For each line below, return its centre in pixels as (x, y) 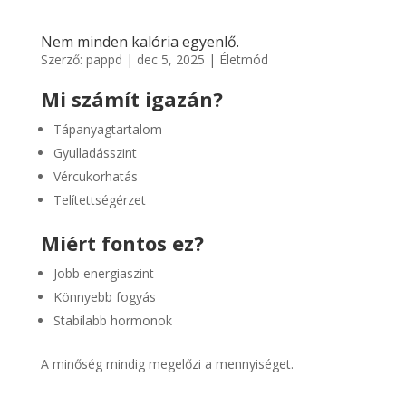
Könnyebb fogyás (104, 297)
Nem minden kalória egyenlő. (140, 42)
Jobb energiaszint (103, 273)
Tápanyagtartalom (107, 129)
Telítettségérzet (99, 200)
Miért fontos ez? (122, 243)
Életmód (243, 59)
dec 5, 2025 (170, 59)
